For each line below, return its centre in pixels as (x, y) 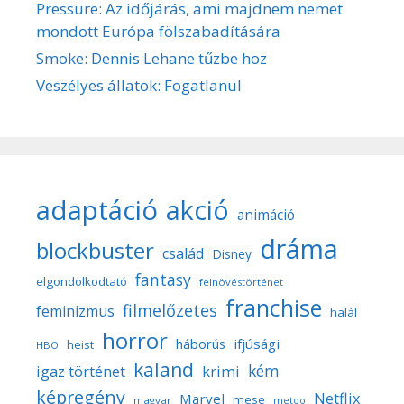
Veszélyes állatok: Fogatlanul (139, 85)
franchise (274, 307)
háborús (201, 343)
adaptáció (97, 210)
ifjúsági (257, 343)
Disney (232, 253)
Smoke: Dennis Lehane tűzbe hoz (151, 58)
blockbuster (95, 250)
